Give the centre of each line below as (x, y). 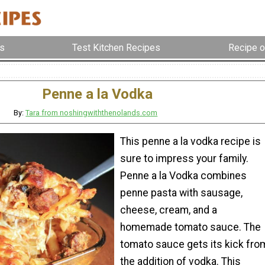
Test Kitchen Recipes (117, 47)
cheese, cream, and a (169, 210)
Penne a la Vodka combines (183, 175)
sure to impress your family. (184, 158)
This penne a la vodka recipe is (190, 141)
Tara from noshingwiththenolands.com (92, 113)
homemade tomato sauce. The (190, 227)
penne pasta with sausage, (181, 193)
